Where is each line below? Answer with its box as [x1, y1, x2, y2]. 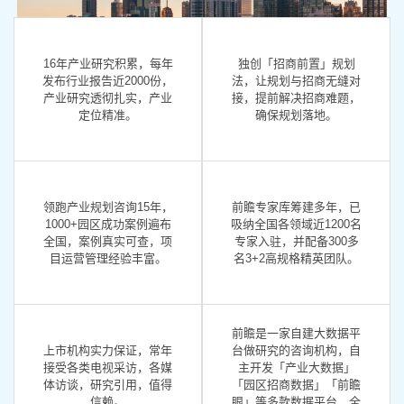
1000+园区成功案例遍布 [44, 217, 171, 232]
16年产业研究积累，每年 [42, 57, 173, 71]
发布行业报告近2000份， [42, 74, 173, 88]
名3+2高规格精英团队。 [234, 252, 359, 266]
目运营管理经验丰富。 [49, 252, 167, 266]
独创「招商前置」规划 [237, 57, 355, 71]
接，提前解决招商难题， [232, 91, 361, 106]
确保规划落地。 [255, 108, 337, 123]
